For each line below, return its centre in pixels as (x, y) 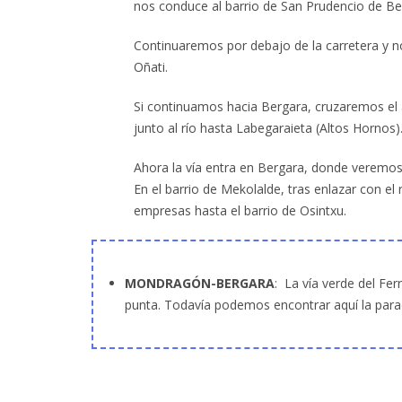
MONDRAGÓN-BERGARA (200, 284)
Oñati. (151, 67)
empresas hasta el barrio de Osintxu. (240, 211)
